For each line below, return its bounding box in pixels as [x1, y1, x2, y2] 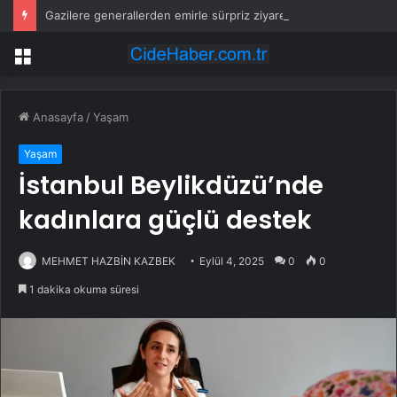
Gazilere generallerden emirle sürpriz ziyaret [45, 8, 291, 22]
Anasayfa [29, 110, 83, 125]
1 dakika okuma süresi [27, 283, 139, 297]
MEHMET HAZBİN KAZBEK [42, 254, 175, 269]
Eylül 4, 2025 [199, 254, 264, 269]
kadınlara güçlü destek [19, 203, 312, 238]
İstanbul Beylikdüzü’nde [19, 168, 323, 204]
